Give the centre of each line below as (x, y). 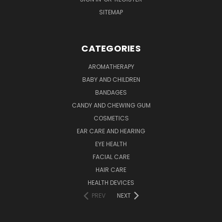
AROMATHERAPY (111, 66)
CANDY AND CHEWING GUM (111, 105)
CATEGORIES (111, 48)
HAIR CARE (111, 169)
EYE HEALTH (111, 144)
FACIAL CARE (111, 157)
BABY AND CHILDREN (111, 79)
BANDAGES (111, 92)
